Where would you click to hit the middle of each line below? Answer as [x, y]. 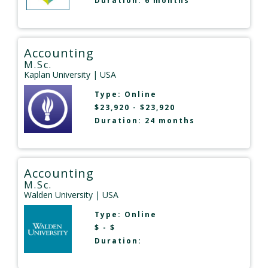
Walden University [58, 194]
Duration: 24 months [144, 120]
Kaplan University [57, 74]
